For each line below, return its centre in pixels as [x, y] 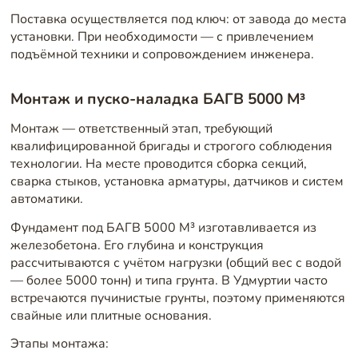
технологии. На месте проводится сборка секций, [158, 164]
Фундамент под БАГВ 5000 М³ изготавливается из [163, 227]
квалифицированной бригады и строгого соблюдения [171, 147]
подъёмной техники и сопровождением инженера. [162, 54]
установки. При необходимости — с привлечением [162, 36]
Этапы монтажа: [59, 344]
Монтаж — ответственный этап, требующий [141, 129]
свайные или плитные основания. [111, 315]
